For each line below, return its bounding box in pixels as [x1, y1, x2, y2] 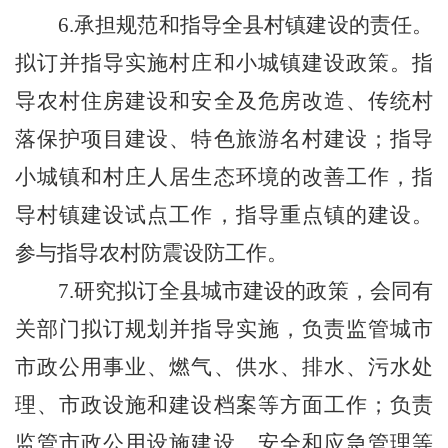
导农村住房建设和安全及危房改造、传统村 [14, 89, 434, 113]
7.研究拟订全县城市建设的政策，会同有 [57, 279, 434, 303]
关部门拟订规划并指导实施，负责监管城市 [14, 317, 434, 341]
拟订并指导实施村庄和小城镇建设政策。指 [14, 51, 434, 75]
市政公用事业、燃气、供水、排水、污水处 [14, 355, 434, 379]
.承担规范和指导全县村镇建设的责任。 [68, 13, 434, 37]
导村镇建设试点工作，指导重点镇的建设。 [14, 203, 434, 227]
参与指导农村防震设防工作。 [14, 241, 288, 265]
